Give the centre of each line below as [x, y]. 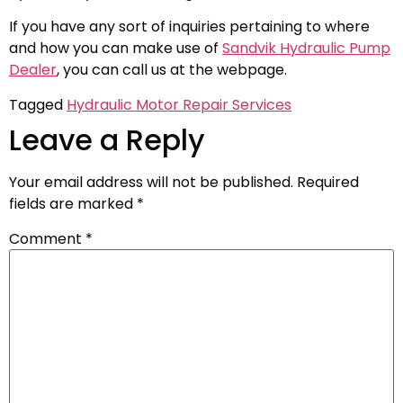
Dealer [33, 70]
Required [328, 182]
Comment [47, 238]
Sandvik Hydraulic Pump [306, 49]
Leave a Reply [107, 139]
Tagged [38, 104]
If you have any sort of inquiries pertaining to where [189, 27]
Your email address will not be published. [151, 182]
